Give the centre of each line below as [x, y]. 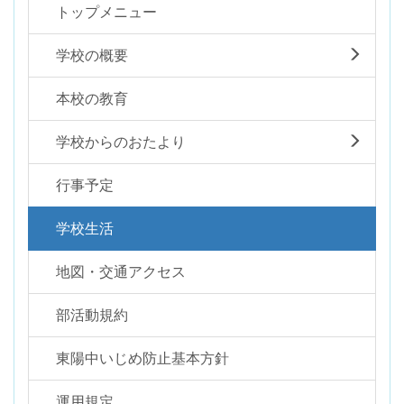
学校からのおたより [121, 141]
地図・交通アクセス [121, 271]
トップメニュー [106, 11]
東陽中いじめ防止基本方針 [142, 358]
